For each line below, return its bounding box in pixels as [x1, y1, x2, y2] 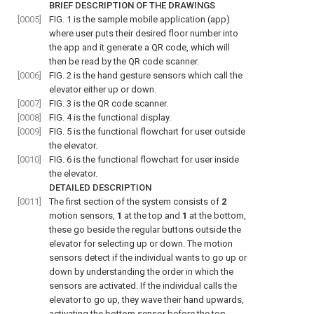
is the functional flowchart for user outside [71, 126, 245, 137]
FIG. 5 [49, 126, 71, 137]
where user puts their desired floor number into [49, 28, 238, 39]
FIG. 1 [49, 14, 71, 25]
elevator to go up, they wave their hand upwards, [49, 294, 244, 305]
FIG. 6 [49, 154, 71, 165]
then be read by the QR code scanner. [49, 56, 199, 67]
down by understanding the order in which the [49, 266, 233, 277]
